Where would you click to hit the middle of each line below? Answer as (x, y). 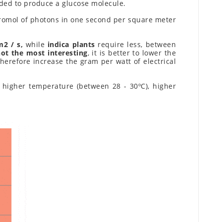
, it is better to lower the (132, 53)
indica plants (71, 45)
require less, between (136, 45)
